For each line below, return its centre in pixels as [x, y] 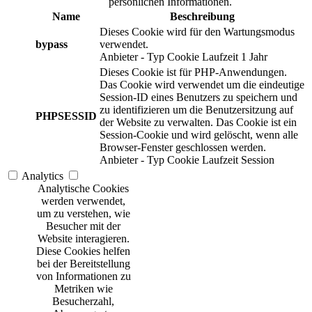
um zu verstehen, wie [83, 214]
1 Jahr [254, 57]
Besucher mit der [83, 226]
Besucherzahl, [83, 302]
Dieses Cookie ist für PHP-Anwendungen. [193, 72]
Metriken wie [83, 289]
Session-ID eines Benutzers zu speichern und [198, 97]
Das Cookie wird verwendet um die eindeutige [202, 85]
